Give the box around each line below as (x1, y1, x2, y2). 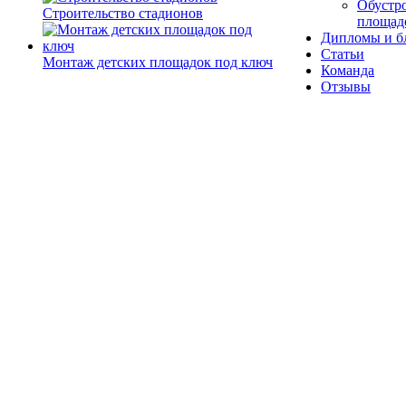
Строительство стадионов (43, 5, 203, 21)
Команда (321, 63, 374, 78)
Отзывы (321, 79, 371, 94)
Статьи (321, 46, 364, 62)
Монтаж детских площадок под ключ (43, 54, 273, 70)
